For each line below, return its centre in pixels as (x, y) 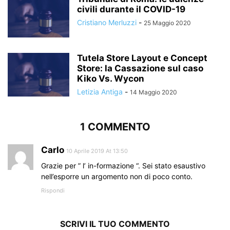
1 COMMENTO (115, 127)
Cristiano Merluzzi (107, 22)
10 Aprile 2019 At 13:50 (97, 151)
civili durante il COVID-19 (131, 9)
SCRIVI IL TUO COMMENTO (115, 224)
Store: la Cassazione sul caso (140, 68)
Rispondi (53, 190)
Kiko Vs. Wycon (111, 78)
